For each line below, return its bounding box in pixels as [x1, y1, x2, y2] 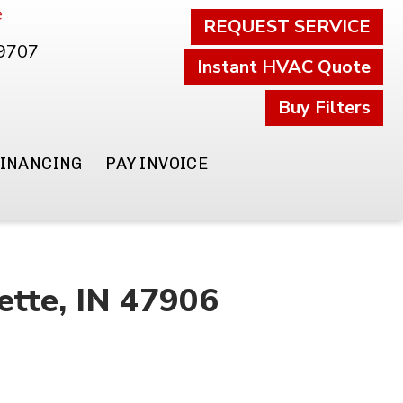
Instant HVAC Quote [196, 55, 371, 79]
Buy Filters [277, 95, 371, 120]
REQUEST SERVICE [202, 14, 371, 39]
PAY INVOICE [104, 154, 209, 174]
